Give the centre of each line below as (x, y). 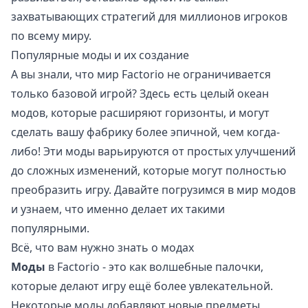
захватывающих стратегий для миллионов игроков (149, 17)
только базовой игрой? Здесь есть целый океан (140, 94)
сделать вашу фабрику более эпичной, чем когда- (145, 132)
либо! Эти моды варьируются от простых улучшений (153, 152)
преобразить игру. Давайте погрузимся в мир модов (153, 190)
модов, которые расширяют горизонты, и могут (140, 113)
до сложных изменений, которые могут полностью (148, 171)
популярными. (50, 229)
